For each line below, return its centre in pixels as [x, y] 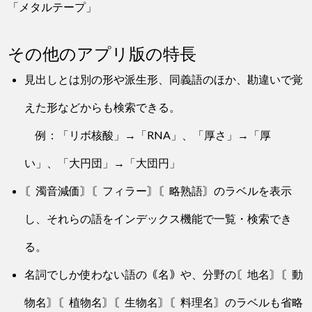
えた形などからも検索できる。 [103, 107]
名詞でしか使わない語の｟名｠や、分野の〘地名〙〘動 [164, 274]
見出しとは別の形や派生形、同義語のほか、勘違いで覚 [164, 79]
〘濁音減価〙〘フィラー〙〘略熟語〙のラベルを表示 [158, 191]
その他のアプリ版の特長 [102, 54]
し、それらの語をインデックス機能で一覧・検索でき [158, 219]
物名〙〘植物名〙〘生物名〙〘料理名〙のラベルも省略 [164, 302]
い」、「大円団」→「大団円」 [103, 163]
